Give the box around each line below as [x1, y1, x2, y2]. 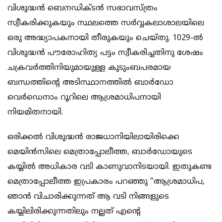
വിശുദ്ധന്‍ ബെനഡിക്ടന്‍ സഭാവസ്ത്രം [7, 3, 158, 13]
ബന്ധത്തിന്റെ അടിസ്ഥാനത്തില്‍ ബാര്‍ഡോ [7, 77, 173, 88]
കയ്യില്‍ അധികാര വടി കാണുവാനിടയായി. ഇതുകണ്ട [7, 162, 212, 172]
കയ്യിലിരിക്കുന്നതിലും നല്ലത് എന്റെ [7, 206, 141, 217]
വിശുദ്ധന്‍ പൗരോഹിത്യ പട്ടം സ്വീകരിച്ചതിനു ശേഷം [7, 48, 203, 58]
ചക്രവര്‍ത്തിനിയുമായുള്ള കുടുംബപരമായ [7, 62, 171, 73]
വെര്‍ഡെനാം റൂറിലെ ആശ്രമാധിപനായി [7, 92, 161, 103]
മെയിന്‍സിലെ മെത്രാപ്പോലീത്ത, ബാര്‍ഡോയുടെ [7, 147, 192, 157]
